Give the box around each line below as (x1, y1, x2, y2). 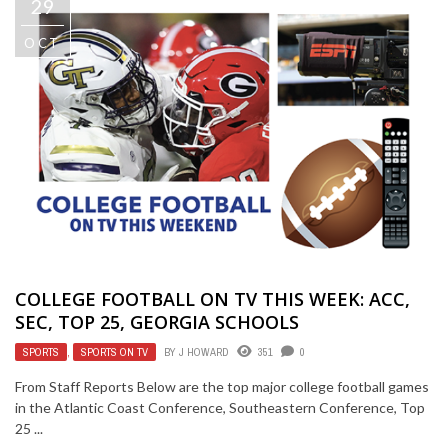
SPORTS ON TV (81, 345, 148, 360)
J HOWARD (179, 345, 229, 360)
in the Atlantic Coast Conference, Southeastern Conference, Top (15, 399, 425, 417)
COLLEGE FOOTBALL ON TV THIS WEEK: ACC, (15, 287, 410, 312)
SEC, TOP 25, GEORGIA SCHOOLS (15, 310, 299, 335)
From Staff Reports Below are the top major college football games (15, 378, 429, 396)
